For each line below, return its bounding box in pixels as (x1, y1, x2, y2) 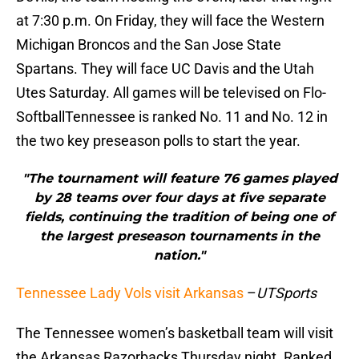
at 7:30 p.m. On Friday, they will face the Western (16, 12, 325, 30)
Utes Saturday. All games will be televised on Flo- (16, 84, 326, 102)
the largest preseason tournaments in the (39, 228, 320, 244)
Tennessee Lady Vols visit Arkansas (16, 284, 244, 302)
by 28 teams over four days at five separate (34, 190, 325, 206)
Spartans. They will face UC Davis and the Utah (16, 60, 314, 78)
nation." (154, 248, 205, 264)
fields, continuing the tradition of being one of (25, 209, 334, 225)
